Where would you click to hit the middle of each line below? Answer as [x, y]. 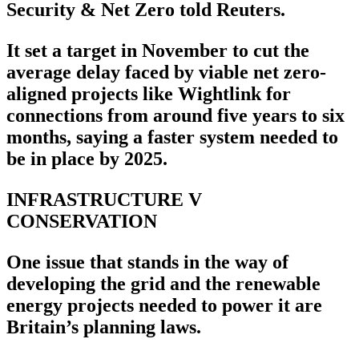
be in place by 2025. [87, 159]
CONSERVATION [82, 222]
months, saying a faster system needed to [172, 137]
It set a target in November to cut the [158, 51]
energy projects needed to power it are [164, 306]
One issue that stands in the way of [147, 262]
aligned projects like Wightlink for [149, 94]
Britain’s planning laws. [104, 327]
